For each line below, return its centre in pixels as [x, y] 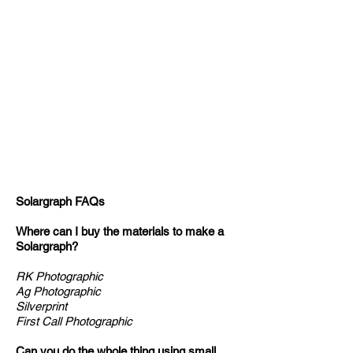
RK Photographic [59, 276]
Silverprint [41, 306]
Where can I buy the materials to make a [120, 231]
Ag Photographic [61, 291]
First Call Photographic [74, 321]
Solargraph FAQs [60, 201]
